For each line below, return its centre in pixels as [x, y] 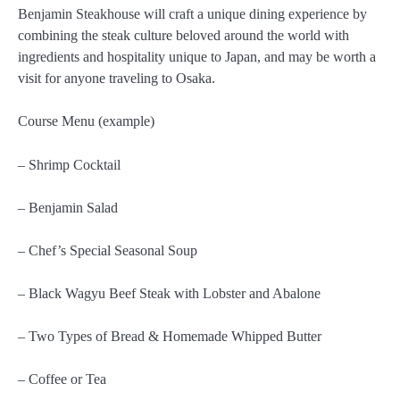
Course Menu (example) [86, 121]
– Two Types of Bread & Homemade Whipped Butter [170, 336]
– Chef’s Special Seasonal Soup [108, 250]
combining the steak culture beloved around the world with [183, 36]
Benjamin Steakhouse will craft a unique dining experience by [192, 14]
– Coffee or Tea [62, 379]
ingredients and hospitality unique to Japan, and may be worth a [197, 57]
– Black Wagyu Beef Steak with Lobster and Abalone [169, 293]
